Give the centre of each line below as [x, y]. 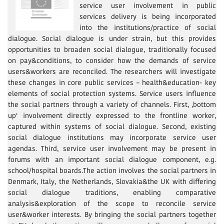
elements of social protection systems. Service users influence [112, 93]
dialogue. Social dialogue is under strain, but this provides [112, 38]
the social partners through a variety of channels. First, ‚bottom [112, 104]
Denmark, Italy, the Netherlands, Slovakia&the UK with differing [112, 181]
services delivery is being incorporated [147, 16]
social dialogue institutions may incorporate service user [112, 137]
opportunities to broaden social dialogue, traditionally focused [112, 49]
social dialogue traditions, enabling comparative [112, 192]
